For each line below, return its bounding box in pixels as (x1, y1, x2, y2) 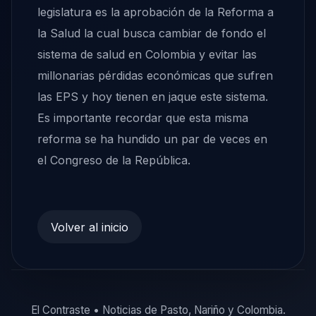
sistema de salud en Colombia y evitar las (37, 47, 257, 62)
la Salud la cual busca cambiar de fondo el (37, 26, 266, 41)
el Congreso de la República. (37, 153, 190, 168)
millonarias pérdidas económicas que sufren (37, 68, 273, 83)
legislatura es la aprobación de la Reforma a (37, 5, 274, 20)
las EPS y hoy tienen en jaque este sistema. (37, 90, 268, 104)
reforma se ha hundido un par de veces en (37, 132, 267, 147)
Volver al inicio (51, 219, 129, 234)
